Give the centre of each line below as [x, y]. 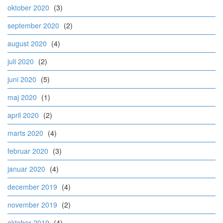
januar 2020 [26, 169]
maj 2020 [22, 97]
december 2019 [32, 187]
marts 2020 [25, 133]
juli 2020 [21, 61]
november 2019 [32, 205]
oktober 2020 [28, 8]
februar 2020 [28, 151]
